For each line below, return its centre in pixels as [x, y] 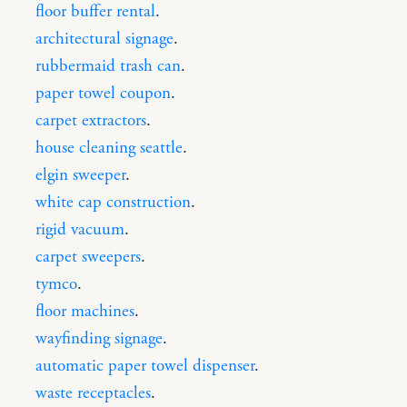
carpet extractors [91, 120]
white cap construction [113, 202]
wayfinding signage [99, 338]
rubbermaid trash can [108, 66]
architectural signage [104, 39]
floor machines [85, 311]
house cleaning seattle [109, 148]
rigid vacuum [80, 229]
